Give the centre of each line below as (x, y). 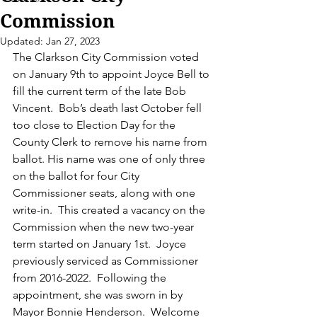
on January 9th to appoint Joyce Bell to (113, 74)
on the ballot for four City (77, 176)
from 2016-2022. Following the (91, 278)
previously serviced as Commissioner (107, 261)
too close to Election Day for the (96, 125)
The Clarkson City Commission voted (107, 57)
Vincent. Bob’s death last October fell (109, 108)
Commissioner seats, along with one (105, 193)
